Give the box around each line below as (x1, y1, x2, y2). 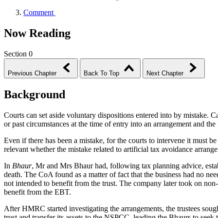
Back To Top (84, 69, 119, 77)
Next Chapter (146, 69, 183, 77)
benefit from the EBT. (4, 187, 71, 196)
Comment (23, 8, 54, 17)
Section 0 (4, 49, 33, 58)
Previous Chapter (8, 69, 56, 77)
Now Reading (4, 26, 71, 39)
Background (4, 88, 65, 101)
